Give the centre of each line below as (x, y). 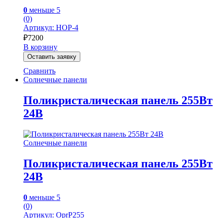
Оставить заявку (52, 57)
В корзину (40, 47)
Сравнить (39, 71)
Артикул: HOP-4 (51, 28)
